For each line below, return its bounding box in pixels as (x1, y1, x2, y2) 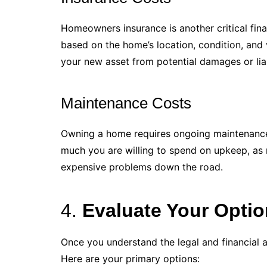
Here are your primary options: (61, 252, 200, 265)
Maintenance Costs (61, 94, 191, 112)
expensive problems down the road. (61, 160, 223, 173)
